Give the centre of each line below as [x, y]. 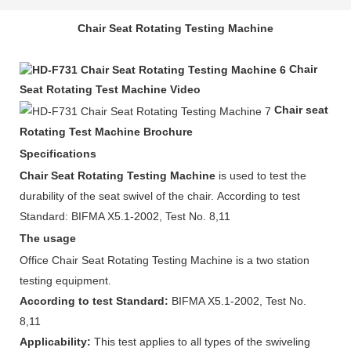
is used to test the [261, 175]
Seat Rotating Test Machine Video [110, 90]
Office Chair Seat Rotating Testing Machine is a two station [165, 260]
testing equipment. [65, 280]
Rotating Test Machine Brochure [106, 131]
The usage [48, 238]
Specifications [58, 153]
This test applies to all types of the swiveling [201, 341]
